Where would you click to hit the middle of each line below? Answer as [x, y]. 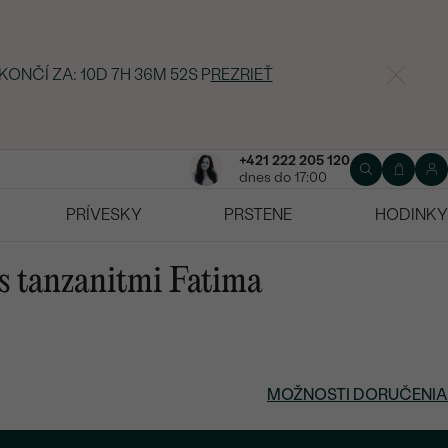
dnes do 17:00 [282, 178]
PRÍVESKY [103, 215]
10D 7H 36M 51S [138, 74]
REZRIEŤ [239, 74]
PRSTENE [258, 215]
